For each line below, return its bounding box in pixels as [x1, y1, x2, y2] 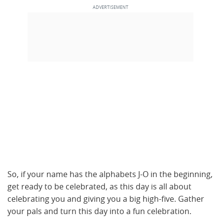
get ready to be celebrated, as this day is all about [7, 181, 191, 192]
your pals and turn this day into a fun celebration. [7, 206, 193, 217]
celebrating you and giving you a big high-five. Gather [7, 193, 204, 204]
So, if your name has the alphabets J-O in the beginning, [7, 169, 213, 180]
